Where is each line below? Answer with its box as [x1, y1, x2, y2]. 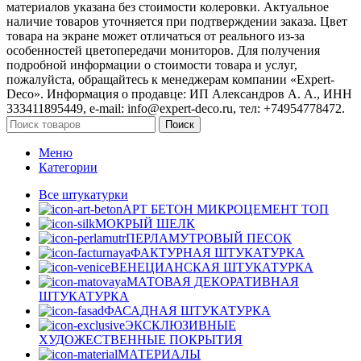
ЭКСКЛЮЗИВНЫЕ [125, 318, 236, 333]
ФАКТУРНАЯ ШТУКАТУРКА [131, 246, 305, 260]
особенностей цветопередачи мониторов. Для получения [6, 44, 320, 58]
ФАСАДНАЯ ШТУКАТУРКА [104, 304, 271, 318]
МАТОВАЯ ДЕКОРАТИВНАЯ [127, 275, 299, 289]
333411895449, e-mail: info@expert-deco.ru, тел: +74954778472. [6, 102, 345, 116]
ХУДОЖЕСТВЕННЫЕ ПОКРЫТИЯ [39, 333, 243, 347]
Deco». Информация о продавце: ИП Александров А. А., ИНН [6, 87, 352, 102]
